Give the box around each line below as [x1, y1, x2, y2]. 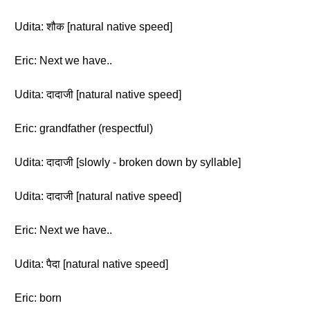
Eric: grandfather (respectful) [15, 122, 153, 134]
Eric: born [15, 292, 62, 304]
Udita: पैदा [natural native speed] [15, 258, 168, 270]
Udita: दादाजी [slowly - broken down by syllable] [15, 156, 241, 168]
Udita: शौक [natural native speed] [15, 21, 172, 33]
